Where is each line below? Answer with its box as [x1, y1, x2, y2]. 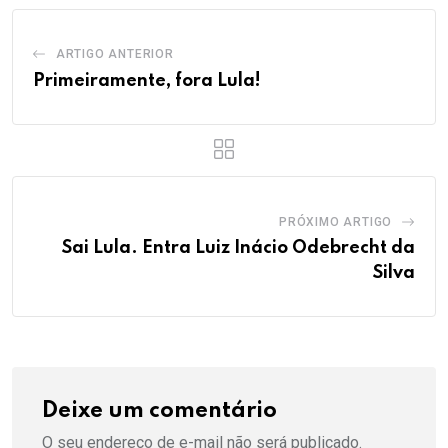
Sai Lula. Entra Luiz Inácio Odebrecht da [62, 239, 415, 258]
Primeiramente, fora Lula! [33, 72, 261, 91]
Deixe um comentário [42, 400, 277, 423]
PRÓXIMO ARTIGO [278, 215, 393, 230]
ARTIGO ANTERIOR [55, 47, 174, 62]
